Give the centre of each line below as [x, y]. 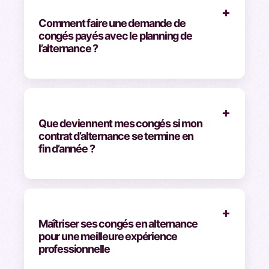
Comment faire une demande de [112, 23]
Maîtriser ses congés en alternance [118, 223]
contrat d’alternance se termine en [116, 136]
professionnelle [74, 249]
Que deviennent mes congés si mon [120, 123]
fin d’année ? [67, 148]
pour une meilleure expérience [108, 236]
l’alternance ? [68, 48]
